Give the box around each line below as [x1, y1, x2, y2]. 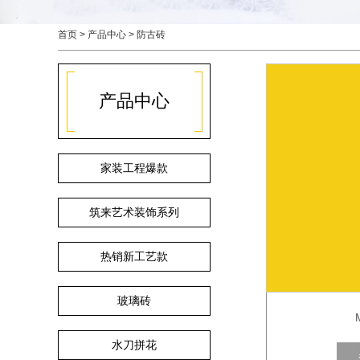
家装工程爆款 [100, 162, 168, 174]
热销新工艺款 [100, 250, 168, 263]
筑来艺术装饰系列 [89, 206, 179, 219]
